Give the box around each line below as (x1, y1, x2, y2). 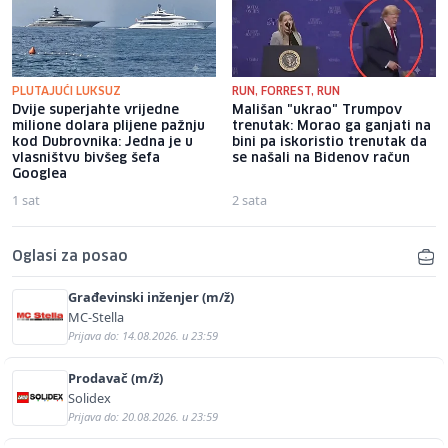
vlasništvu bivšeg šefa (12, 151, 160, 165)
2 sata (232, 190, 267, 209)
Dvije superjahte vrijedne (12, 103, 179, 117)
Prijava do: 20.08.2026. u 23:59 (68, 408, 218, 424)
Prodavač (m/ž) (68, 368, 163, 387)
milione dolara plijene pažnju (12, 119, 205, 133)
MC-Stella (68, 307, 124, 326)
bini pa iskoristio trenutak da (232, 135, 427, 149)
